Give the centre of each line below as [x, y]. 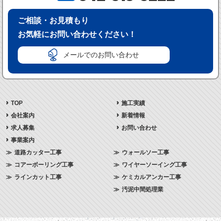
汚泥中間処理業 [143, 189]
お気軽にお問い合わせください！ [77, 34]
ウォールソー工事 [146, 152]
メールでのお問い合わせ [101, 55]
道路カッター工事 [38, 152]
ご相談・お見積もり [54, 20]
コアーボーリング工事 [44, 165]
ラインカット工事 [38, 177]
